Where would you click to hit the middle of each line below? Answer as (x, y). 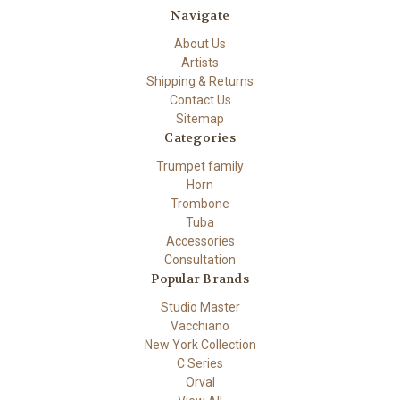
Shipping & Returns (200, 81)
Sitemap (200, 118)
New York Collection (200, 344)
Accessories (200, 241)
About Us (200, 43)
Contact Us (200, 100)
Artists (200, 62)
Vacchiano (200, 325)
